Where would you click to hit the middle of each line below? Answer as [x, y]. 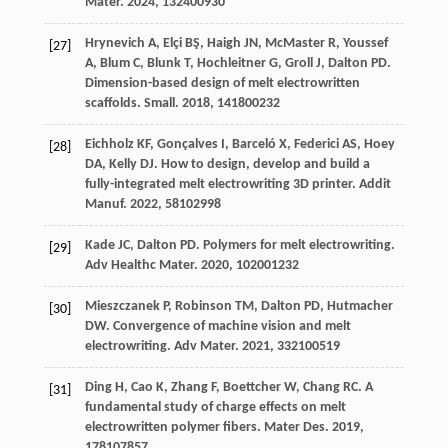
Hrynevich [114, 44]
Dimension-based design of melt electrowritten [222, 84]
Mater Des [294, 428]
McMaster [294, 44]
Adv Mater [204, 347]
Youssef [365, 44]
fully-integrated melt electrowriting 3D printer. [221, 185]
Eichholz [109, 145]
